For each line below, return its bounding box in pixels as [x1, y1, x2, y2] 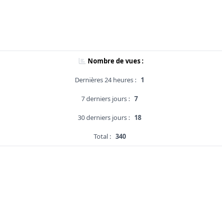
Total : [93, 132, 111, 141]
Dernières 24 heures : [75, 75, 136, 85]
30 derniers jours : [78, 113, 130, 122]
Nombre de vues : [87, 56, 144, 66]
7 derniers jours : [81, 94, 130, 104]
